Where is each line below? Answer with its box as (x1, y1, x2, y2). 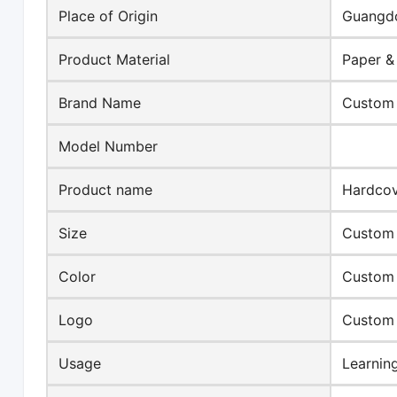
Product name (58, 181, 153, 199)
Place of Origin (58, 7, 159, 26)
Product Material (58, 51, 171, 69)
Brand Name (58, 94, 142, 113)
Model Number (58, 137, 159, 156)
